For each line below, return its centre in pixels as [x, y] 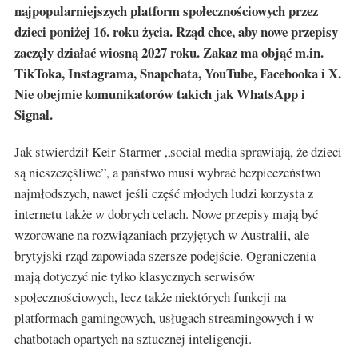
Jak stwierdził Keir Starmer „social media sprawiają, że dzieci [178, 151]
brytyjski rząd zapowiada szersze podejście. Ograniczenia [165, 255]
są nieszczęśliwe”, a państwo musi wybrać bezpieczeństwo [167, 172]
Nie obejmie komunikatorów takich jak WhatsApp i [160, 93]
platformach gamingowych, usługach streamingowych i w [164, 317]
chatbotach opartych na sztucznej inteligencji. [133, 338]
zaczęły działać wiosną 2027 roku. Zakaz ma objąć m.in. [169, 52]
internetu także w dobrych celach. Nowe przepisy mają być [166, 213]
